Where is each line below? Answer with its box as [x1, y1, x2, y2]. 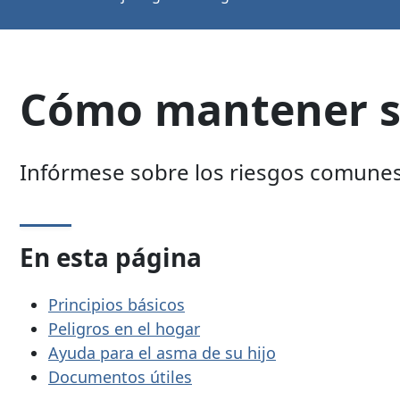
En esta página [20, 240, 202, 275]
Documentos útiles [48, 365, 192, 387]
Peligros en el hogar [48, 317, 200, 339]
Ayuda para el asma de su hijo [48, 341, 276, 363]
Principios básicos [48, 293, 185, 315]
